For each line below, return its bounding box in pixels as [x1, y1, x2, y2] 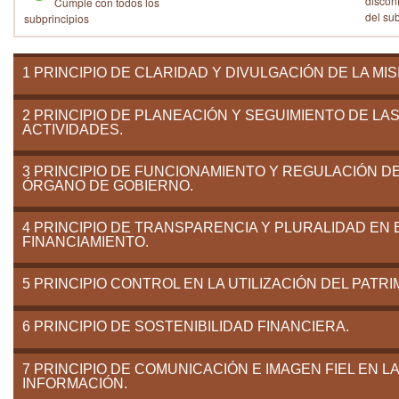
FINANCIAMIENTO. [22, 234, 149, 249]
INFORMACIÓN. [22, 376, 127, 391]
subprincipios [24, 11, 89, 26]
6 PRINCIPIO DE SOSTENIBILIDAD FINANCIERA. [22, 319, 349, 334]
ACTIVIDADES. [22, 122, 123, 137]
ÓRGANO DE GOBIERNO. [22, 178, 193, 193]
